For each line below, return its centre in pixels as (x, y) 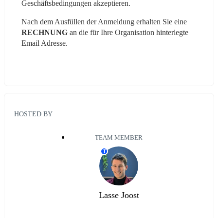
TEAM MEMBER (119, 138)
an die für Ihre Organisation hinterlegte (128, 32)
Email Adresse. (45, 43)
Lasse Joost (119, 195)
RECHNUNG (45, 32)
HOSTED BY (33, 114)
